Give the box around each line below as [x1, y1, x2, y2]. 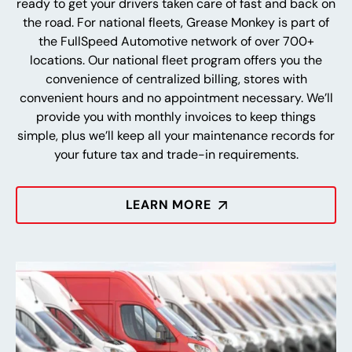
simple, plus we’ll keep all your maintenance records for [17, 126, 335, 144]
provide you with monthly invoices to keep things [36, 108, 316, 125]
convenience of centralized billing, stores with [45, 70, 307, 87]
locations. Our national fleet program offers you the [30, 51, 322, 68]
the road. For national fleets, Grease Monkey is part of [23, 13, 329, 31]
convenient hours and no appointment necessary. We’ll [19, 89, 333, 106]
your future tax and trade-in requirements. [53, 145, 299, 163]
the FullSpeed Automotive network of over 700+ [38, 32, 314, 49]
